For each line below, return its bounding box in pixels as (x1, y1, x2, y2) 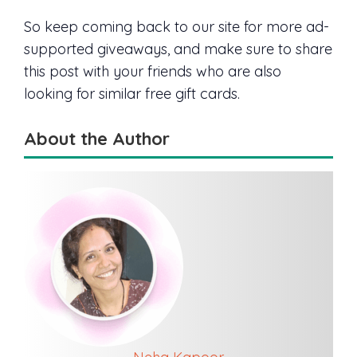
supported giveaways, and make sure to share (24, 39, 332, 58)
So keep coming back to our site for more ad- (24, 17, 329, 36)
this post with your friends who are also (24, 61, 281, 80)
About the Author (24, 127, 170, 151)
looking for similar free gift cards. (24, 84, 240, 103)
